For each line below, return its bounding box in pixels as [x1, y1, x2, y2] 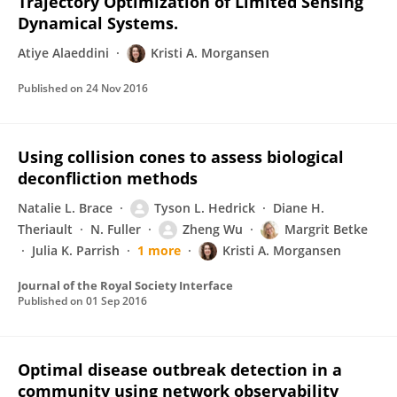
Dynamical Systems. [18, 12, 178, 34]
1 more [137, 242, 181, 259]
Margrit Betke [284, 221, 368, 237]
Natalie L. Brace [18, 199, 113, 216]
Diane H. [273, 199, 324, 216]
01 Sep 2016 [86, 293, 147, 308]
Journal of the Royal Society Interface [18, 277, 233, 293]
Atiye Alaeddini [18, 44, 109, 61]
